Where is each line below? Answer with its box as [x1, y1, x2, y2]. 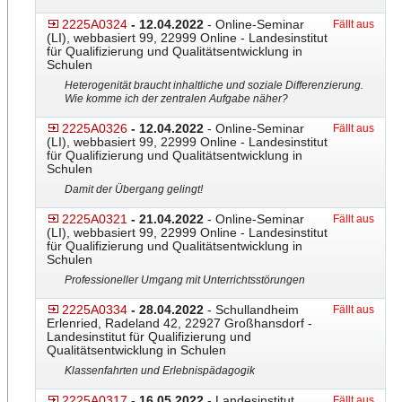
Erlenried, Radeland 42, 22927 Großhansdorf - [47, 316, 312, 330]
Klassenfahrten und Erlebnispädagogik [65, 364, 255, 377]
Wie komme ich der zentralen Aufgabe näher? [65, 92, 288, 105]
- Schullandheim [204, 302, 299, 317]
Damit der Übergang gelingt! [65, 183, 203, 196]
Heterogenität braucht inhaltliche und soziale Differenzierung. [65, 79, 363, 92]
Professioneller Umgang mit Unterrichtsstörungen [65, 274, 305, 286]
